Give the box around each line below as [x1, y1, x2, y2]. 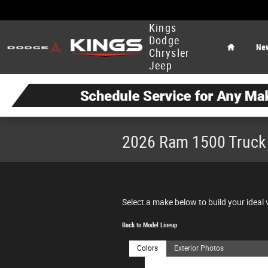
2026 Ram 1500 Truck [122, 132, 266, 152]
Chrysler [148, 47, 190, 59]
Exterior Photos [174, 244, 224, 253]
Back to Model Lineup [122, 221, 177, 229]
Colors [137, 244, 159, 253]
